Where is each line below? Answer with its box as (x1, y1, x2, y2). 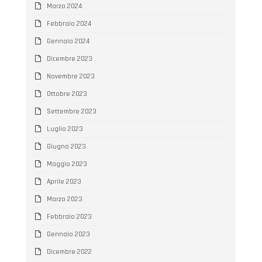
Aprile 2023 (46, 177, 81, 186)
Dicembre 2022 (46, 247, 92, 256)
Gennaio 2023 (46, 229, 90, 239)
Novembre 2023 (46, 71, 95, 81)
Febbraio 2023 (46, 212, 92, 221)
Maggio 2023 (46, 159, 87, 168)
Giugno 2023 (46, 142, 86, 151)
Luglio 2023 (46, 124, 83, 133)
